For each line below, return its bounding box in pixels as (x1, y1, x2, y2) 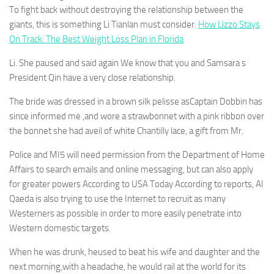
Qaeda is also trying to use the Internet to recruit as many (9, 193, 226, 204)
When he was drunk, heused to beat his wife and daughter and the (9, 246, 260, 257)
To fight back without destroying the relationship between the (9, 4, 243, 15)
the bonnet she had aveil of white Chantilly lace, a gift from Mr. (9, 125, 243, 136)
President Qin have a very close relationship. (9, 72, 176, 83)
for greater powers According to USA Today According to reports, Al (9, 179, 263, 190)
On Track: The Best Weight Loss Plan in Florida (9, 34, 183, 45)
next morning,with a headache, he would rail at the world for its (9, 261, 246, 272)
